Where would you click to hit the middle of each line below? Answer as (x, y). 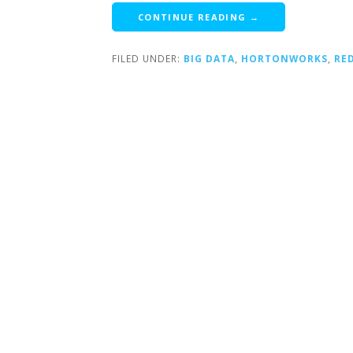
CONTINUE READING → (199, 17)
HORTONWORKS (284, 58)
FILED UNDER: (148, 58)
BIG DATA (209, 58)
